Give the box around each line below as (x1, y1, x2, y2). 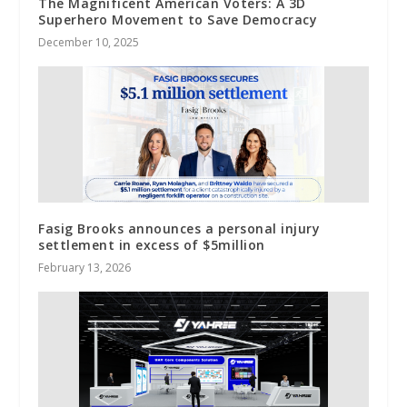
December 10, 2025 (38, 34, 140, 50)
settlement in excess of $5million (38, 235, 265, 253)
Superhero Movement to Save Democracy (38, 10, 318, 28)
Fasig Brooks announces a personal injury (38, 219, 321, 237)
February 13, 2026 (38, 259, 132, 275)
